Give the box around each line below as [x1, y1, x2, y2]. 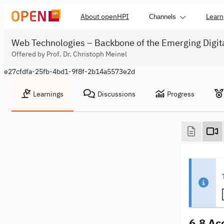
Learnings [33, 89, 63, 98]
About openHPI [80, 12, 129, 21]
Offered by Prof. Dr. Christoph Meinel [11, 49, 127, 58]
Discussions [97, 89, 135, 98]
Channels [149, 12, 176, 20]
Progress [167, 89, 194, 98]
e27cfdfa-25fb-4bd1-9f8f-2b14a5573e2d [4, 67, 135, 76]
